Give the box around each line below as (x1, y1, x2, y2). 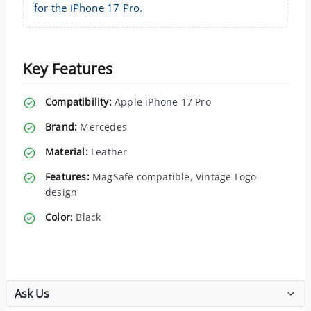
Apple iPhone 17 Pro (111, 94, 211, 108)
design (45, 185, 78, 199)
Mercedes (77, 119, 128, 133)
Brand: (45, 119, 78, 133)
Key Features (23, 58, 113, 78)
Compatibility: (45, 94, 112, 108)
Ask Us (15, 285, 49, 301)
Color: (45, 210, 74, 224)
